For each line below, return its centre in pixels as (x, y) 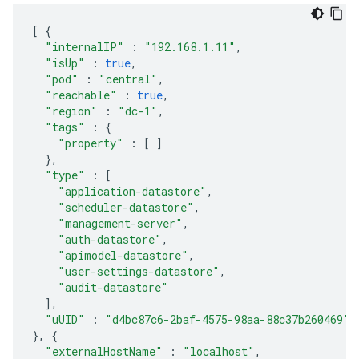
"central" (128, 79)
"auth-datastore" (110, 239)
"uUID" (65, 319)
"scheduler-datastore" (126, 207)
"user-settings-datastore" (139, 271)
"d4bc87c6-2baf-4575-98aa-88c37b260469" (228, 319)
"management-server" (120, 223)
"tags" (65, 127)
